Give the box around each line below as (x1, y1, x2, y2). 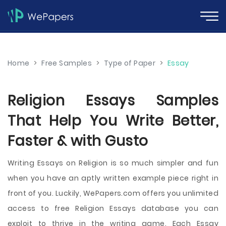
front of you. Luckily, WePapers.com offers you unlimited (8, 188, 218, 198)
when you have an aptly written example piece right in (8, 173, 218, 183)
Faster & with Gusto (8, 131, 148, 151)
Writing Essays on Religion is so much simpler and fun (8, 158, 218, 168)
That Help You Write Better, (8, 111, 218, 131)
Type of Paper (103, 58, 156, 68)
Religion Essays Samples (8, 91, 218, 110)
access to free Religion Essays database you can (8, 203, 218, 213)
